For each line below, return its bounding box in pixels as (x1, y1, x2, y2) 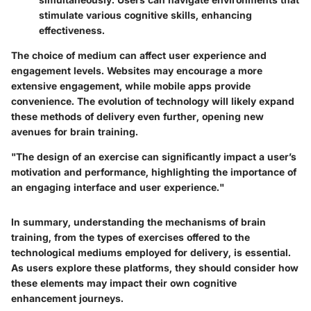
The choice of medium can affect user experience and (11, 49, 267, 61)
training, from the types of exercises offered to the (11, 230, 250, 243)
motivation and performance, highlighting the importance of (11, 165, 296, 178)
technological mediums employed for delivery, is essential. (11, 246, 291, 258)
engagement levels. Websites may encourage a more (11, 64, 262, 76)
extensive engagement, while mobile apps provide (11, 79, 251, 92)
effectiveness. (39, 24, 105, 36)
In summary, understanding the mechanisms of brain (11, 215, 266, 228)
